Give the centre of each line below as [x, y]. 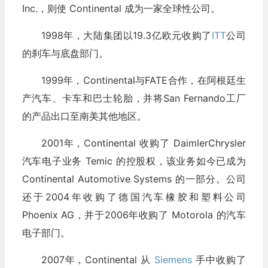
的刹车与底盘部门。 [65, 54]
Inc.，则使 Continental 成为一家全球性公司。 [121, 9]
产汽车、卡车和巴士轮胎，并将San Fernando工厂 [134, 98]
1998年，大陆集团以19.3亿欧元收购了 [126, 36]
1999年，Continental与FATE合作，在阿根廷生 [143, 80]
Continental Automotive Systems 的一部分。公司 [134, 179]
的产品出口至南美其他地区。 [84, 116]
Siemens [173, 260]
